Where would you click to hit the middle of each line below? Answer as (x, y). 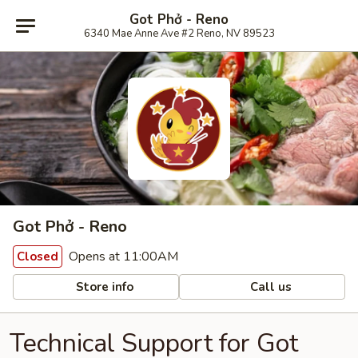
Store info (103, 286)
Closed (38, 257)
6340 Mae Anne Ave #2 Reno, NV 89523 (179, 33)
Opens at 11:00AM (122, 257)
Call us (270, 286)
